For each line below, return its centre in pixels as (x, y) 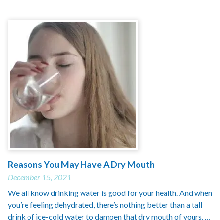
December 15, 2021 (40, 177)
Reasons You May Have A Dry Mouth (81, 165)
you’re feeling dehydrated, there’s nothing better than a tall (105, 205)
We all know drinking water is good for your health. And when (110, 193)
